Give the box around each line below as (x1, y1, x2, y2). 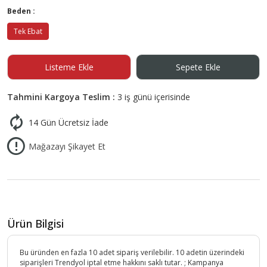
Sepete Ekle (175, 61, 221, 73)
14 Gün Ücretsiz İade (29, 117, 108, 129)
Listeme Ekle (44, 61, 94, 73)
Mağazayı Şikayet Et (29, 141, 105, 153)
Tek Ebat (14, 26, 42, 36)
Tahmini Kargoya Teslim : (7, 91, 117, 103)
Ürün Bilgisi (7, 216, 64, 231)
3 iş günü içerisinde (117, 91, 190, 103)
